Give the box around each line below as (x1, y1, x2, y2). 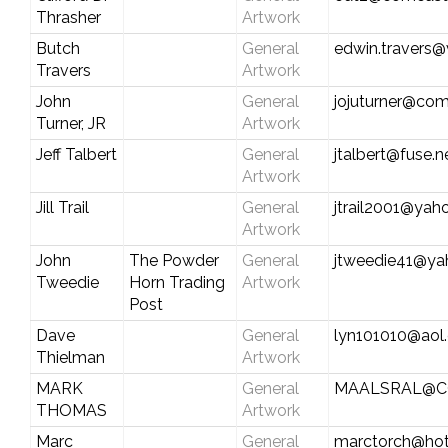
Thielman (35, 347, 105, 367)
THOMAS (35, 400, 107, 420)
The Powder (128, 250, 219, 270)
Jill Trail (35, 197, 89, 217)
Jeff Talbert (35, 144, 117, 164)
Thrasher (35, 7, 101, 27)
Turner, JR (35, 113, 106, 133)
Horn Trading (128, 272, 225, 292)
